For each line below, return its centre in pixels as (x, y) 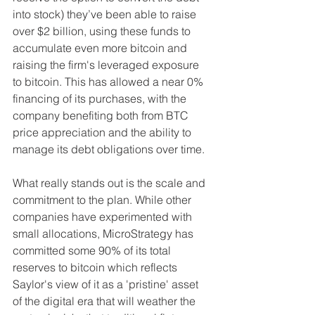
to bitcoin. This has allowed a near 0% (109, 82)
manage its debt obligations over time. (109, 149)
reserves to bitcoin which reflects (96, 268)
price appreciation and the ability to (103, 133)
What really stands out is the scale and (110, 183)
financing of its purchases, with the (101, 99)
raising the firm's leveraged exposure (107, 65)
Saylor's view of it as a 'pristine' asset (107, 284)
